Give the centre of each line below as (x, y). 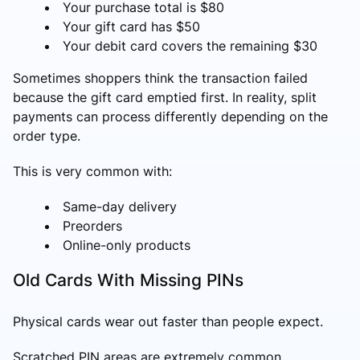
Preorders (92, 225)
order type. (47, 135)
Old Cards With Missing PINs (128, 280)
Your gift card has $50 (131, 26)
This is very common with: (92, 171)
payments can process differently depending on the (170, 116)
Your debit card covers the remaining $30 (190, 45)
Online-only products (127, 245)
